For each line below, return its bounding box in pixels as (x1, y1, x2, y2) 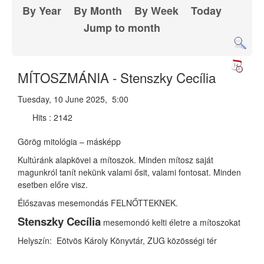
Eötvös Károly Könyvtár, (57, 235, 145, 247)
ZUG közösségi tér (147, 235, 217, 247)
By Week (134, 3, 179, 19)
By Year (22, 3, 62, 19)
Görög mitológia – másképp (18, 136, 121, 148)
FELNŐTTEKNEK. (111, 197, 178, 209)
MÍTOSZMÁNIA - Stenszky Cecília (18, 68, 216, 87)
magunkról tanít (18, 166, 78, 179)
